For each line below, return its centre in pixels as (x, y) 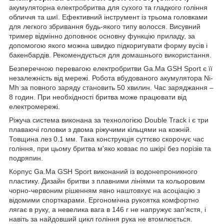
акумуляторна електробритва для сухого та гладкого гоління (108, 7)
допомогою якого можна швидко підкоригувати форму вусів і (108, 45)
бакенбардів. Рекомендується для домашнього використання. (110, 55)
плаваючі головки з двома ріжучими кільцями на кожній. (100, 129)
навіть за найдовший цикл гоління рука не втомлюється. (101, 219)
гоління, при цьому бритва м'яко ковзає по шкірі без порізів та (110, 148)
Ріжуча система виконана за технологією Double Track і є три (109, 120)
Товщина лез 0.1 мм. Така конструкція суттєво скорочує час (106, 139)
